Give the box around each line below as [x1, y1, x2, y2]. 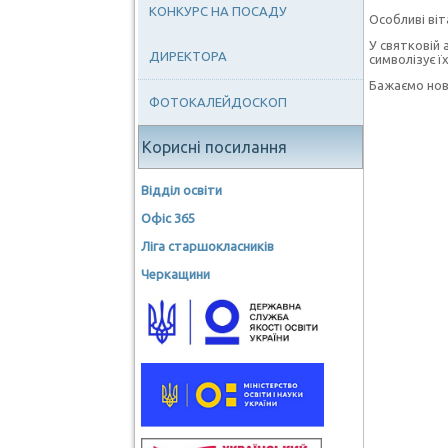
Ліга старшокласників [141, 239, 275, 253]
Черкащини [141, 267, 211, 281]
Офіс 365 [141, 211, 196, 225]
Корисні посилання [142, 138, 288, 156]
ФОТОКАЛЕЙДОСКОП [149, 95, 288, 109]
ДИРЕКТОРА [149, 49, 228, 63]
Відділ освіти [141, 183, 223, 197]
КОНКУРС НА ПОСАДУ [149, 4, 288, 18]
